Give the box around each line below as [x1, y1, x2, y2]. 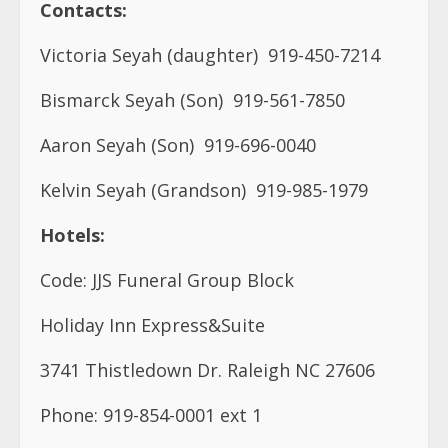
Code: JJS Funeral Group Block [40, 268, 294, 293]
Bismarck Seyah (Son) [40, 88, 223, 113]
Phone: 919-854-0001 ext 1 [40, 403, 267, 428]
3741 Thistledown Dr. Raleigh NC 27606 [40, 358, 380, 383]
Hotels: [40, 223, 105, 248]
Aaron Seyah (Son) [40, 133, 194, 158]
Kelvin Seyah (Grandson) [40, 178, 246, 203]
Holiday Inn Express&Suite [40, 313, 265, 338]
